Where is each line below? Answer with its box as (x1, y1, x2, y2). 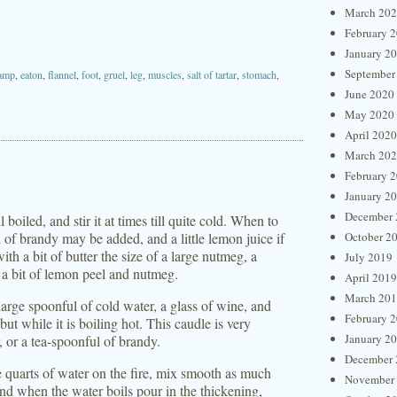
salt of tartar (187, 67, 237, 82)
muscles (148, 67, 182, 82)
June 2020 (345, 86, 394, 102)
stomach (242, 67, 276, 82)
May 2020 (345, 106, 394, 122)
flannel (48, 67, 76, 82)
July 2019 (345, 249, 393, 265)
